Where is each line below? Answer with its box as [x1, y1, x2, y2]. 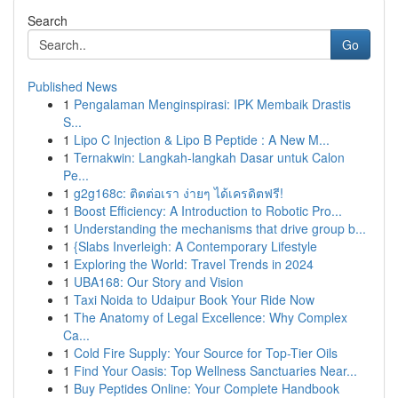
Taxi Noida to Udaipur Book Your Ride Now [74, 291, 314, 308]
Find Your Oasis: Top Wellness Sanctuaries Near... [74, 362, 357, 379]
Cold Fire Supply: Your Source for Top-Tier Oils [74, 344, 338, 362]
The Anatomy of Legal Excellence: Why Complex [74, 308, 347, 326]
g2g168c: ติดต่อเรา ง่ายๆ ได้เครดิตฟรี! [74, 184, 283, 202]
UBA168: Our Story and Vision [74, 273, 243, 291]
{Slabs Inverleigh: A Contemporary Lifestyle [74, 237, 317, 255]
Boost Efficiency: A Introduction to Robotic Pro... [74, 202, 342, 219]
